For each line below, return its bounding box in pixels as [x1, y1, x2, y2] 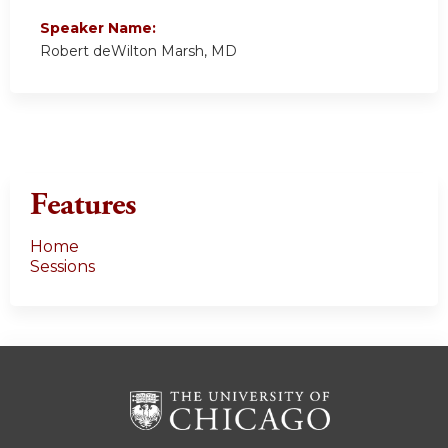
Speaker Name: [40, 18, 160, 37]
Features [30, 184, 136, 225]
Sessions [30, 256, 95, 276]
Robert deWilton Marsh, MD [40, 41, 237, 60]
